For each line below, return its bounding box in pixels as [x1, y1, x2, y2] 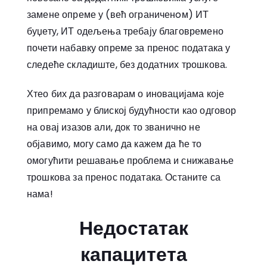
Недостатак [79, 214, 188, 241]
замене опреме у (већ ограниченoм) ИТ [27, 8, 209, 22]
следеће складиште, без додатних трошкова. [27, 58, 228, 72]
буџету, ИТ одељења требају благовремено [27, 24, 223, 39]
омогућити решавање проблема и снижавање [27, 153, 234, 167]
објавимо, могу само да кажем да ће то [27, 136, 202, 151]
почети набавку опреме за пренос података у [27, 41, 231, 55]
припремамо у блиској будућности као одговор [27, 103, 237, 117]
